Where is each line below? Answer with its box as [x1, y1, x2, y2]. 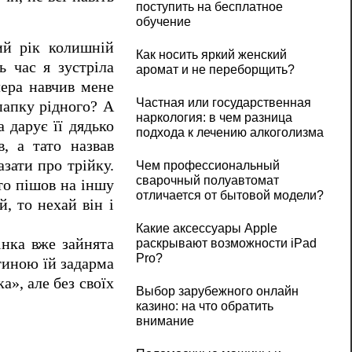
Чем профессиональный [135, 159, 280, 173]
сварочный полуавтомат [135, 174, 279, 188]
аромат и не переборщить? [135, 63, 295, 77]
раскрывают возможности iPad [135, 236, 317, 251]
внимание [135, 314, 194, 328]
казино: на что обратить [135, 299, 273, 313]
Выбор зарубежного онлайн [135, 284, 299, 299]
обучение [135, 15, 191, 29]
